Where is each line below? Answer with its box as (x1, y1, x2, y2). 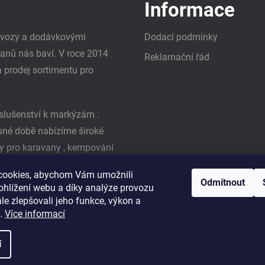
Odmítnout (201, 177, 245, 188)
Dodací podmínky (144, 31, 218, 43)
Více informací (5, 208, 65, 219)
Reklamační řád (144, 51, 209, 63)
